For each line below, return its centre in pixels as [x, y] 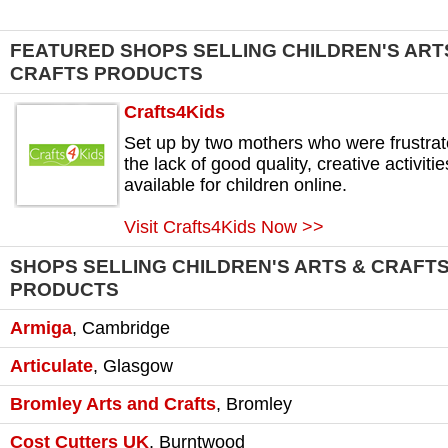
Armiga [41, 328]
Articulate [51, 366]
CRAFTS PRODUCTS [106, 73]
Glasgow [138, 366]
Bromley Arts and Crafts [113, 404]
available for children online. [235, 185]
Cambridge [126, 328]
